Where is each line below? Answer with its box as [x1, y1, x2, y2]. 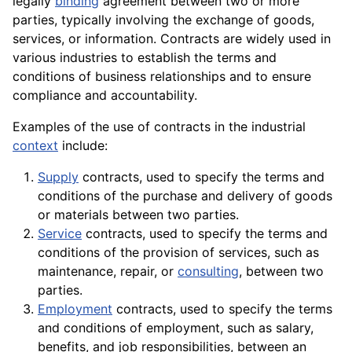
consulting [178, 263, 239, 280]
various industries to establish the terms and [13, 49, 277, 66]
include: [58, 137, 108, 154]
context [13, 137, 58, 154]
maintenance [38, 263, 113, 280]
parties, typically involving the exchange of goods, [13, 12, 314, 28]
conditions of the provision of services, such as [38, 244, 319, 261]
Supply [38, 169, 79, 185]
